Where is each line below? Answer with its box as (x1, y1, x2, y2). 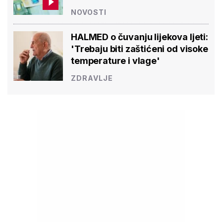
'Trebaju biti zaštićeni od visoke (71, 43, 208, 54)
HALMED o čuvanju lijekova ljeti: (71, 31, 208, 42)
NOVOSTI (71, 7, 107, 16)
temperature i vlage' (71, 55, 160, 66)
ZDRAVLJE (71, 73, 113, 82)
